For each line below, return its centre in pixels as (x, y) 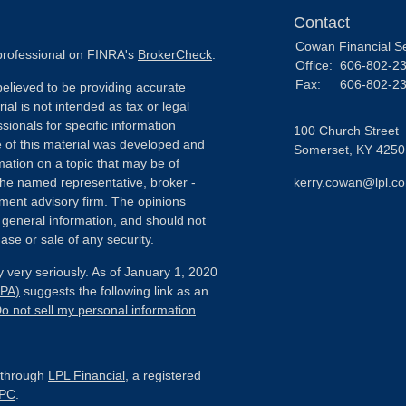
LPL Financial (87, 375)
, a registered (163, 375)
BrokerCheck (175, 54)
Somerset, (323, 150)
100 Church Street (346, 130)
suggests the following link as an (114, 291)
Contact (322, 23)
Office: (316, 65)
